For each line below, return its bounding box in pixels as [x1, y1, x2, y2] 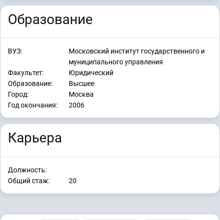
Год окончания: [8, 101, 57, 110]
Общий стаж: [8, 176, 50, 185]
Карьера [8, 130, 62, 146]
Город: [8, 90, 28, 99]
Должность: [8, 165, 47, 174]
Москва [69, 90, 94, 99]
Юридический [69, 69, 113, 77]
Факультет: [8, 69, 44, 77]
